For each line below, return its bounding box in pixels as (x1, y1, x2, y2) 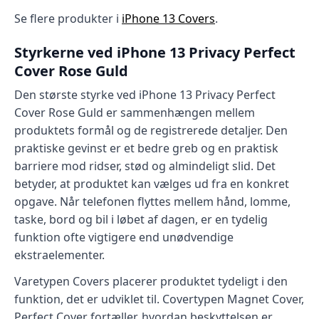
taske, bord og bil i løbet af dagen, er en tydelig (14, 211, 268, 228)
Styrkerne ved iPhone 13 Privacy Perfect (14, 43, 296, 63)
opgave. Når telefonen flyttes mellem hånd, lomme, (14, 194, 291, 210)
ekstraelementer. (14, 247, 105, 263)
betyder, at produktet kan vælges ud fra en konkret (14, 176, 289, 192)
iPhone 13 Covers (122, 11, 215, 27)
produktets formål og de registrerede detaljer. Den (14, 122, 288, 139)
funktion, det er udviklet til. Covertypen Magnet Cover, (14, 291, 304, 308)
